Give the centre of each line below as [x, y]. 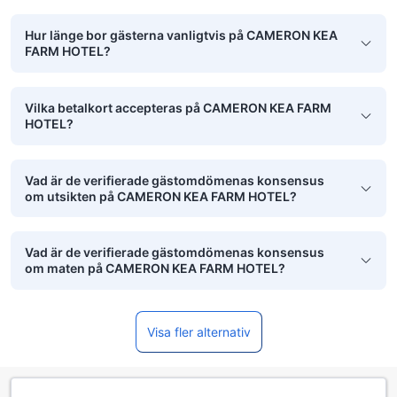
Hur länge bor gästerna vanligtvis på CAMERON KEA [181, 35]
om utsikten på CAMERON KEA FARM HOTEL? [161, 196]
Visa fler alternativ [198, 331]
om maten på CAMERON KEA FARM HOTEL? [155, 269]
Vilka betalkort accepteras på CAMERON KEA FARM [178, 107]
